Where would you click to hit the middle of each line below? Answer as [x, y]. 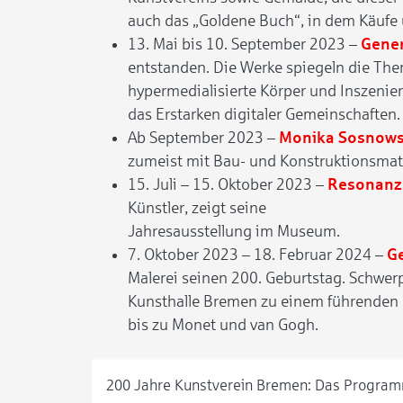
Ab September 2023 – [203, 138]
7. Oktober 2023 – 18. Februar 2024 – [257, 255]
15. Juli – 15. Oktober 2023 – [228, 184]
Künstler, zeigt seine [197, 208]
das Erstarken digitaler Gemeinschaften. [264, 114]
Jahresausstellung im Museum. [234, 231]
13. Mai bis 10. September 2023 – [244, 44]
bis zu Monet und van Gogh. [223, 325]
